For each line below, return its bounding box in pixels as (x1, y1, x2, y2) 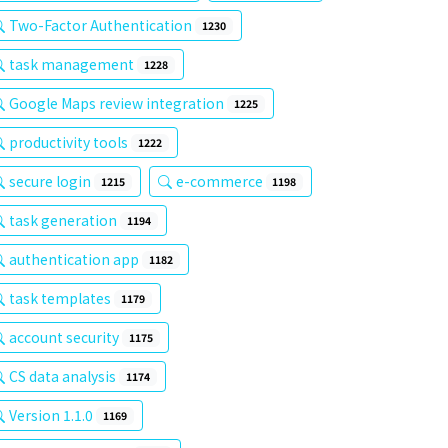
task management (9, 54, 137, 74)
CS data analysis (9, 366, 119, 386)
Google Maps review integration (9, 93, 227, 113)
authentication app (9, 249, 142, 269)
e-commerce (175, 171, 266, 191)
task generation (9, 210, 120, 230)
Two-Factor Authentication (9, 15, 195, 35)
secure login (9, 171, 94, 191)
